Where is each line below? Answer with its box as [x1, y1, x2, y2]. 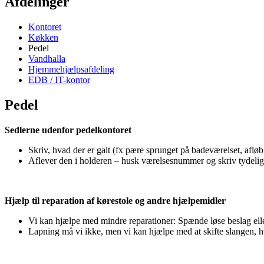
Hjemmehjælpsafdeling [28, 64, 114, 74]
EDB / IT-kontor [28, 74, 90, 85]
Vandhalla [28, 53, 65, 64]
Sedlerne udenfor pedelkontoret [5, 124, 131, 135]
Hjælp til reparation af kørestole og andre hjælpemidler [5, 195, 226, 206]
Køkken [28, 32, 58, 42]
